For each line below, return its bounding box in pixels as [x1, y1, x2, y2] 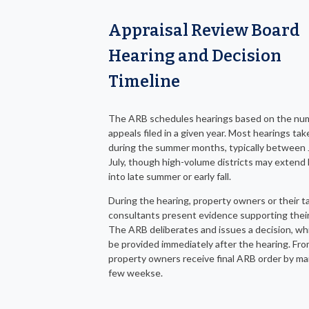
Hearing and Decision [108, 46, 281, 66]
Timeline [108, 72, 180, 92]
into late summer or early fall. [108, 170, 231, 183]
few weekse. [108, 267, 163, 279]
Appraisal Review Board [108, 21, 300, 41]
